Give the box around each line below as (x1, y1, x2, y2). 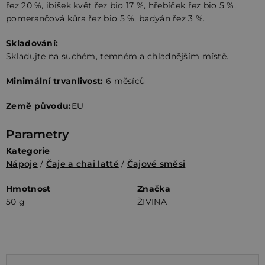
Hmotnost (6, 183, 51, 194)
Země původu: (6, 100, 72, 111)
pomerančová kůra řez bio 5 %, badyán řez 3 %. (6, 12, 205, 24)
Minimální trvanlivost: (6, 75, 104, 86)
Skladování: (6, 37, 59, 49)
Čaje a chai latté (46, 158, 119, 169)
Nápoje (6, 158, 38, 169)
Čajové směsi (127, 158, 186, 169)
